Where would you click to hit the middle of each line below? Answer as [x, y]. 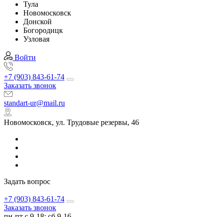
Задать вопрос [27, 181]
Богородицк [43, 30]
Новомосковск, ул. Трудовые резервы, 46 [71, 122]
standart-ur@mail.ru [34, 103]
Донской [38, 22]
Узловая [36, 39]
